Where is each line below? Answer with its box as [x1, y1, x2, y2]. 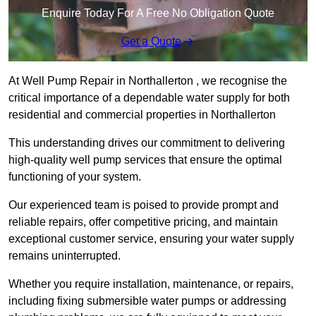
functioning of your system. [8, 171, 141, 183]
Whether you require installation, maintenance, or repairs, [8, 278, 293, 291]
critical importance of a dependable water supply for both [8, 92, 290, 104]
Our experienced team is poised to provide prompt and [8, 199, 279, 212]
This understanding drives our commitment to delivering [8, 137, 285, 150]
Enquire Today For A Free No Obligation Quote [42, 7, 274, 20]
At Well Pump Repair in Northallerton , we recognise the [8, 75, 287, 87]
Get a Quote [121, 35, 181, 48]
